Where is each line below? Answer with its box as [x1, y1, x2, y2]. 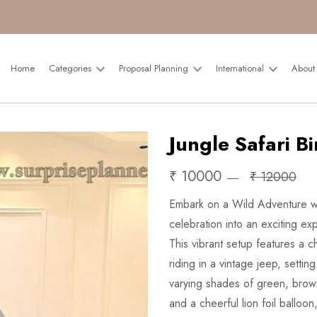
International [216, 62, 267, 75]
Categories [49, 62, 95, 75]
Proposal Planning [119, 62, 192, 75]
